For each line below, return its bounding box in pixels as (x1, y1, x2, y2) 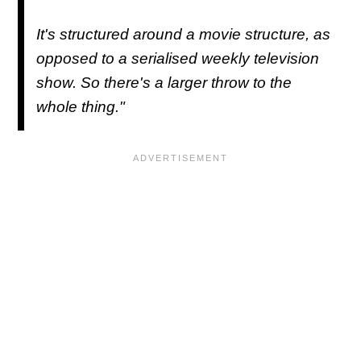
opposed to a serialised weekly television (36, 49, 319, 67)
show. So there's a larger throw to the (36, 73, 292, 91)
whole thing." (36, 98, 125, 115)
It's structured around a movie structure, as (36, 25, 330, 43)
